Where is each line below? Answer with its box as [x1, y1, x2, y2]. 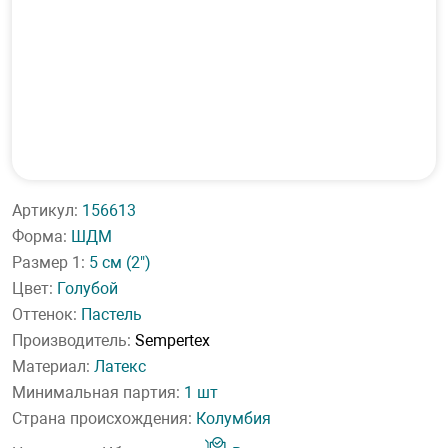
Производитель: [12, 331, 135, 350]
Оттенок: [12, 305, 81, 324]
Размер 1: [12, 253, 89, 272]
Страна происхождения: [12, 409, 196, 428]
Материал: [12, 357, 94, 376]
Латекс [94, 357, 146, 376]
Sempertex [135, 331, 210, 350]
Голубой [57, 279, 118, 298]
